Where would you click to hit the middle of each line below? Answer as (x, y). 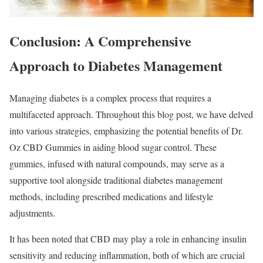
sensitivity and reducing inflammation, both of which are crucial (127, 255)
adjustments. (32, 213)
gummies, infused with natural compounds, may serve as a (117, 164)
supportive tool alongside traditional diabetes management (116, 180)
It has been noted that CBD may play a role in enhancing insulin (128, 239)
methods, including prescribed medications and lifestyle (111, 197)
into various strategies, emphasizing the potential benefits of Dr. (126, 131)
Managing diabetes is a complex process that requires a (110, 98)
